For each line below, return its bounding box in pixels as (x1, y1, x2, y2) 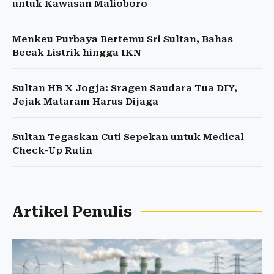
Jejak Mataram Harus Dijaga (12, 96, 158, 107)
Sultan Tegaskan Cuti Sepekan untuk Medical (12, 131, 244, 143)
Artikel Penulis (12, 203, 132, 220)
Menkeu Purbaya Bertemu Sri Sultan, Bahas (12, 34, 233, 45)
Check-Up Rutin (12, 145, 92, 156)
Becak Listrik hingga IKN (12, 47, 141, 58)
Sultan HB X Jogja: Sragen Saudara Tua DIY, (12, 83, 237, 94)
